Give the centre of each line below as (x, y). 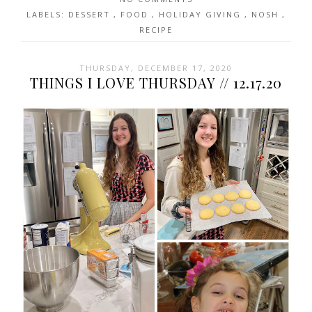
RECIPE (156, 30)
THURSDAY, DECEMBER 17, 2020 (156, 68)
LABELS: (47, 15)
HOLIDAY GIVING (202, 15)
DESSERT (91, 15)
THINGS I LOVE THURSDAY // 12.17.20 (156, 83)
